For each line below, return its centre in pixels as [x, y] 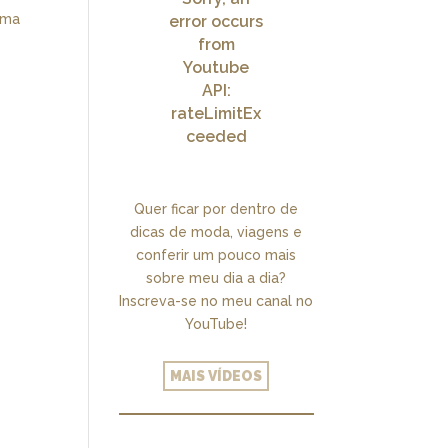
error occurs [216, 22]
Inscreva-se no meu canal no [216, 301]
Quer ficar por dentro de [216, 209]
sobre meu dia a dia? [216, 278]
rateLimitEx [216, 114]
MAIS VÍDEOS [216, 376]
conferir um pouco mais [216, 255]
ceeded [216, 137]
